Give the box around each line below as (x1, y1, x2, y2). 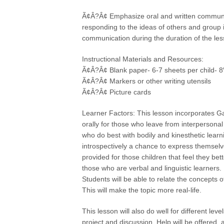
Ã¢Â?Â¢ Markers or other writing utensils (82, 77, 211, 85)
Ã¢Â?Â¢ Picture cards (82, 88, 151, 96)
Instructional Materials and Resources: (82, 55, 204, 63)
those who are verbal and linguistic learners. (82, 164, 222, 172)
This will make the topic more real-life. (82, 186, 202, 194)
